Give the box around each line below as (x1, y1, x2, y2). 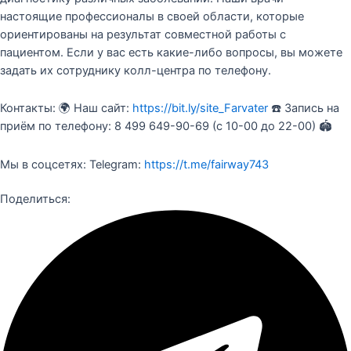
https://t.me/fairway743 (144, 157, 269, 172)
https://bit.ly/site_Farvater (132, 101, 268, 116)
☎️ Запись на (268, 101, 339, 116)
